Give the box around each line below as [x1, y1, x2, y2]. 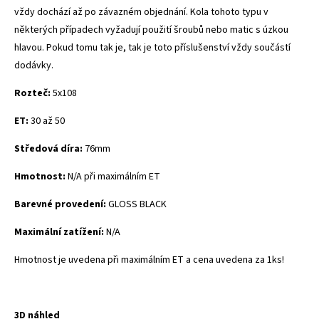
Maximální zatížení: [14, 224, 106, 239]
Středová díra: [14, 141, 85, 156]
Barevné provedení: [14, 197, 108, 211]
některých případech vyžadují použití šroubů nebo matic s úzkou [14, 22, 288, 37]
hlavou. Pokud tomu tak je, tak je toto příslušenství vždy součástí [14, 40, 291, 55]
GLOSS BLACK [108, 197, 167, 211]
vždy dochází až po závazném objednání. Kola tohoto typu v [14, 4, 268, 19]
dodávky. [14, 58, 53, 73]
